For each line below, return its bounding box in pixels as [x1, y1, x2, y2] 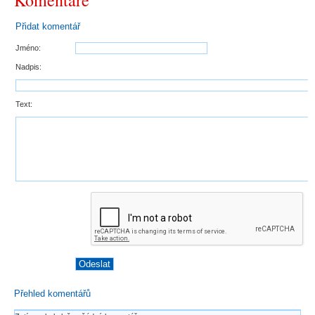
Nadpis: [15, 63, 41, 71]
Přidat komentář [15, 21, 80, 32]
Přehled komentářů [14, 288, 91, 299]
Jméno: [15, 44, 41, 52]
